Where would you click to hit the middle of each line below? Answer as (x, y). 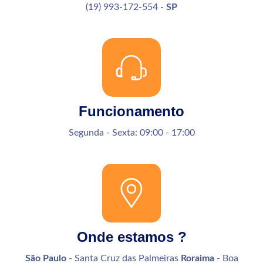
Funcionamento (131, 111)
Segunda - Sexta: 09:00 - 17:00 (131, 132)
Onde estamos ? (131, 237)
